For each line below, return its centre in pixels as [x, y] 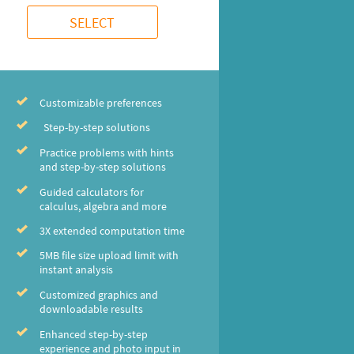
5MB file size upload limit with [109, 255]
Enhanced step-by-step [93, 334]
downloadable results [91, 309]
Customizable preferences [100, 103]
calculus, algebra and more [103, 206]
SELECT [92, 22]
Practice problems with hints [106, 153]
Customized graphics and [98, 295]
